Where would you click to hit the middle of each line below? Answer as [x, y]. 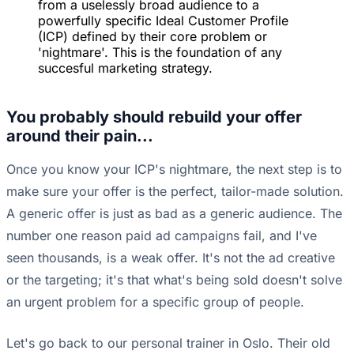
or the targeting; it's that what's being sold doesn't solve [174, 280]
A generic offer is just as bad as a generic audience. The [174, 214]
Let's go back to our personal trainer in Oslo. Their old [168, 343]
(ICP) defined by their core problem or [153, 37]
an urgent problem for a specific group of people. [155, 302]
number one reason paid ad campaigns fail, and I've [162, 236]
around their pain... [80, 136]
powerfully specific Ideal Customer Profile [163, 21]
